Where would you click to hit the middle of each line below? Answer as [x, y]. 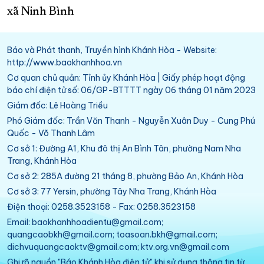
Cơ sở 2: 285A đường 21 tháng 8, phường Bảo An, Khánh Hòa [125, 176]
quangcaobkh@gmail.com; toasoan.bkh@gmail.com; [112, 235]
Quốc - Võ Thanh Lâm [51, 133]
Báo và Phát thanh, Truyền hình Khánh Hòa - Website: [112, 50]
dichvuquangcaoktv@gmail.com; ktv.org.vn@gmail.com [118, 247]
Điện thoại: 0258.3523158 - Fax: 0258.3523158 [101, 207]
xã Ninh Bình [41, 12]
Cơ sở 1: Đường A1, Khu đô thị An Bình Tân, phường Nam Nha [124, 149]
